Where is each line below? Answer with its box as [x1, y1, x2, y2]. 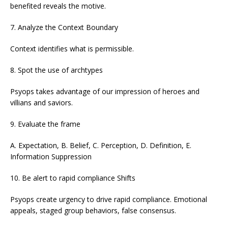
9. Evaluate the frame [10, 119, 80, 129]
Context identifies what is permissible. [10, 44, 134, 54]
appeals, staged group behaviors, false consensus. [10, 206, 176, 216]
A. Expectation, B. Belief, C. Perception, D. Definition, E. [10, 140, 191, 151]
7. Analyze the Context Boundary [10, 22, 118, 33]
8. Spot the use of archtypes [10, 65, 103, 75]
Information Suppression [10, 152, 92, 162]
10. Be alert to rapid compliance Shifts [10, 173, 135, 183]
